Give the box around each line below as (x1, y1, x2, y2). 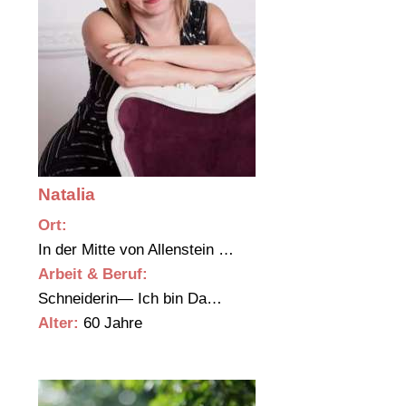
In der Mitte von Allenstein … (38, 241, 238, 259)
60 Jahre (79, 314, 142, 333)
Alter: (38, 314, 79, 333)
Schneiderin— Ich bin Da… (38, 290, 227, 308)
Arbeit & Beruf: (38, 266, 148, 284)
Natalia (38, 185, 95, 205)
